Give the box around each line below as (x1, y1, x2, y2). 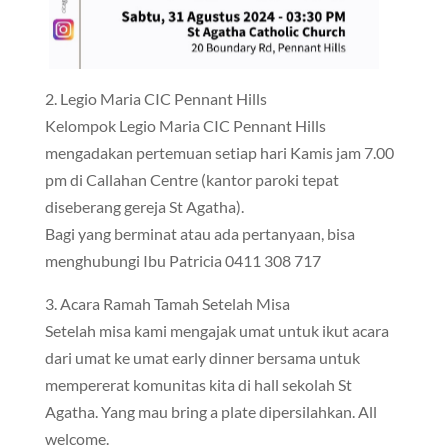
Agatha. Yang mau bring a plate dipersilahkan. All (44, 402, 377, 421)
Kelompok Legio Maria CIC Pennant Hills (44, 116, 326, 135)
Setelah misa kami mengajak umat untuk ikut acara (44, 321, 389, 340)
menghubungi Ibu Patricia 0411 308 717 (44, 251, 321, 270)
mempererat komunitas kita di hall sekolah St (44, 375, 352, 394)
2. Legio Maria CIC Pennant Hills (44, 89, 267, 108)
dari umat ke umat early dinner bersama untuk (44, 348, 360, 367)
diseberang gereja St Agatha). (44, 197, 244, 216)
